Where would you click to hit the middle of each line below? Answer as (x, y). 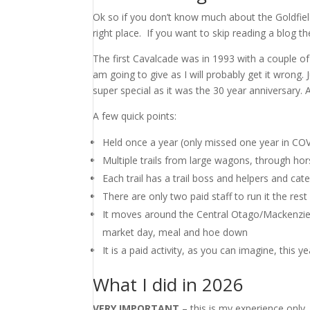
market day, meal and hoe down (175, 232)
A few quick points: (135, 116)
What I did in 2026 (168, 284)
